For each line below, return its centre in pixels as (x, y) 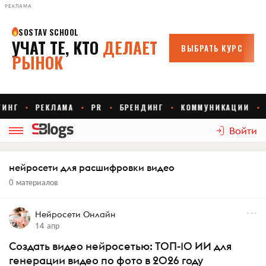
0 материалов (34, 182)
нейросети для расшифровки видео (92, 167)
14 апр (47, 225)
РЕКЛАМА (18, 6)
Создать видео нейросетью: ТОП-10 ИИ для (120, 246)
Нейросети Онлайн (75, 214)
